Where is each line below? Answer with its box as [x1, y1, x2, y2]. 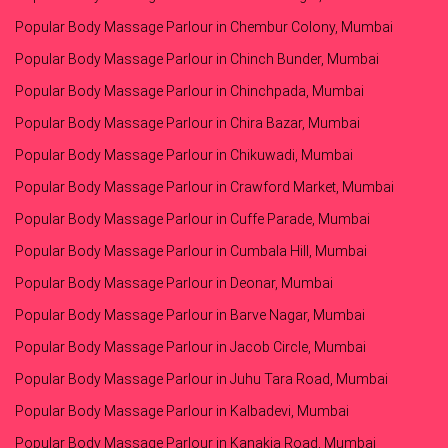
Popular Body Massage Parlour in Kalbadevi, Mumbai [15, 403, 349, 420]
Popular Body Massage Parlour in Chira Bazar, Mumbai [15, 115, 360, 132]
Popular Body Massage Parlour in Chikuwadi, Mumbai [15, 147, 353, 164]
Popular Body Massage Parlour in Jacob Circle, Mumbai [15, 339, 366, 356]
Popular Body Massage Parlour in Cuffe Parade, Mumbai [15, 211, 370, 228]
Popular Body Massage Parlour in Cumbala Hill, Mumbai [15, 243, 367, 260]
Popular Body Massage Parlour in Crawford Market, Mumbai [15, 179, 394, 196]
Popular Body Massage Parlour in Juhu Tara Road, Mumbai [15, 371, 388, 388]
